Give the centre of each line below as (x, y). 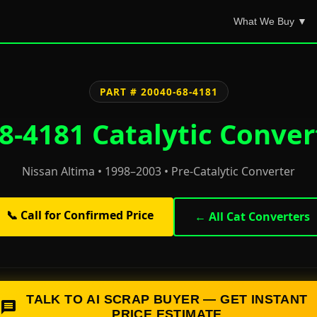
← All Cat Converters (252, 217)
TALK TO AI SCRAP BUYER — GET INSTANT (167, 299)
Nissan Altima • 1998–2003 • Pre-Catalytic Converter (158, 171)
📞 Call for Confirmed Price (80, 215)
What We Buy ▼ (270, 21)
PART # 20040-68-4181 (158, 92)
